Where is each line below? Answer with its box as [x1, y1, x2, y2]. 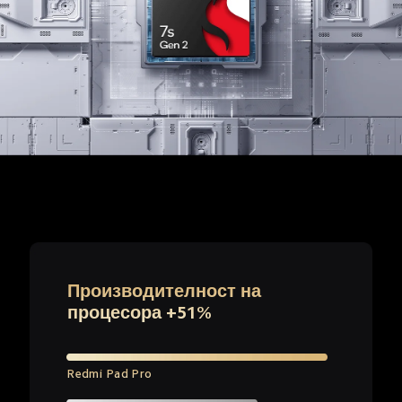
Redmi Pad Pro [66, 368, 153, 380]
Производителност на [66, 282, 266, 301]
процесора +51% [66, 303, 212, 322]
